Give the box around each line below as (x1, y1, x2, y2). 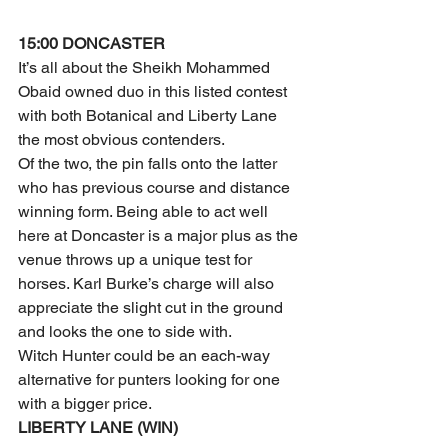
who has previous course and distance (18, 178, 294, 197)
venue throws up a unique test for (18, 250, 256, 269)
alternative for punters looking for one (18, 370, 284, 389)
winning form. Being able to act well (18, 202, 272, 221)
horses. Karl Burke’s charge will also (18, 274, 278, 293)
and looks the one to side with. (18, 322, 232, 341)
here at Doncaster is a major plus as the (18, 226, 302, 245)
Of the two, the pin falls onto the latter (18, 154, 281, 173)
